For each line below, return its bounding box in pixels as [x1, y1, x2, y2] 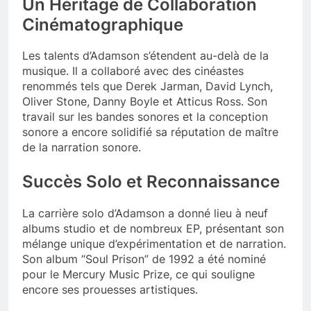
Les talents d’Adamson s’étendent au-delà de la [22, 49, 269, 63]
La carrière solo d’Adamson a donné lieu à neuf [22, 206, 268, 221]
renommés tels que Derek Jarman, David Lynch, [22, 79, 273, 94]
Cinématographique [22, 14, 183, 35]
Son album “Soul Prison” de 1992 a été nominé [22, 252, 266, 267]
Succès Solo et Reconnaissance [22, 171, 280, 192]
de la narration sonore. [22, 140, 141, 155]
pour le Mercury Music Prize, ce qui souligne [22, 267, 255, 282]
